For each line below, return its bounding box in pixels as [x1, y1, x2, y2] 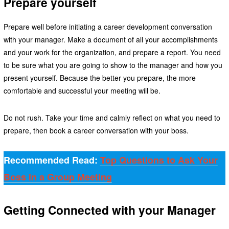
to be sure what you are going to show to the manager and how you [3, 60, 222, 71]
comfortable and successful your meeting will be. [3, 85, 161, 96]
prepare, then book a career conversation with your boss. [3, 125, 191, 136]
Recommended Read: [3, 153, 100, 167]
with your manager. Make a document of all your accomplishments [3, 34, 218, 45]
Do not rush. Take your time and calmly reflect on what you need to [3, 112, 220, 123]
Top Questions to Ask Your [100, 153, 218, 167]
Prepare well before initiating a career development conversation [3, 21, 212, 32]
